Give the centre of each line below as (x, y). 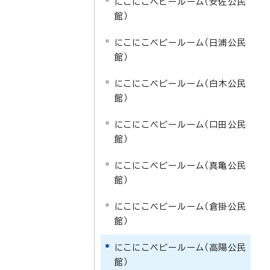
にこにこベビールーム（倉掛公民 (180, 206)
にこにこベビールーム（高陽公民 (180, 247)
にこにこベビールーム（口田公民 (180, 124)
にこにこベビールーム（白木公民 (180, 83)
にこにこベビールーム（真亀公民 (180, 165)
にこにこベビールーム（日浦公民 (180, 42)
